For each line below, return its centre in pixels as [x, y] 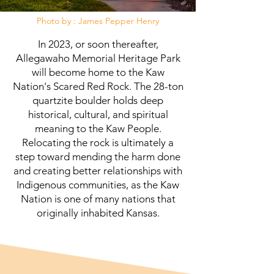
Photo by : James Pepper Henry [98, 20]
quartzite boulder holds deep [98, 100]
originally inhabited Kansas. [98, 213]
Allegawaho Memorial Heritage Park [98, 58]
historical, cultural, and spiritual [98, 114]
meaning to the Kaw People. [98, 128]
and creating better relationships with [98, 170]
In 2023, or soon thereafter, [98, 44]
